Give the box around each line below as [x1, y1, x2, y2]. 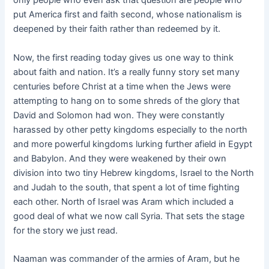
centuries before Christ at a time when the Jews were [13, 80, 231, 92]
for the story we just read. [13, 225, 118, 236]
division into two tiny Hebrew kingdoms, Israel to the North [13, 167, 255, 178]
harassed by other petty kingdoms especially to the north [13, 124, 248, 135]
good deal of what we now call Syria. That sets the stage [13, 210, 245, 222]
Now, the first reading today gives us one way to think [13, 52, 234, 63]
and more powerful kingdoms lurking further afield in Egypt [13, 138, 253, 150]
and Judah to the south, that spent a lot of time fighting [13, 181, 240, 193]
